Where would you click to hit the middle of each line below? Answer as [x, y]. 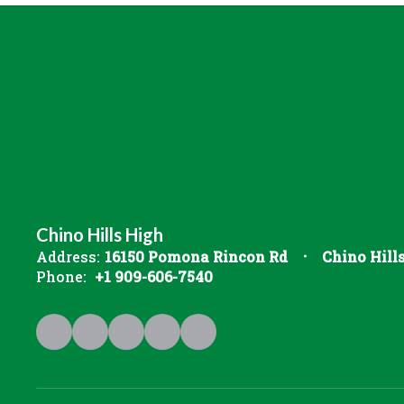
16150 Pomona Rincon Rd [196, 256]
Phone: [61, 276]
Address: [68, 256]
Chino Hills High [100, 234]
